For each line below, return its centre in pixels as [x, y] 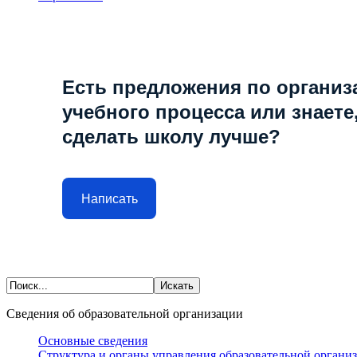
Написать [109, 198]
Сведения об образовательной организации [125, 314]
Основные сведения [93, 341]
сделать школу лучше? [171, 137]
